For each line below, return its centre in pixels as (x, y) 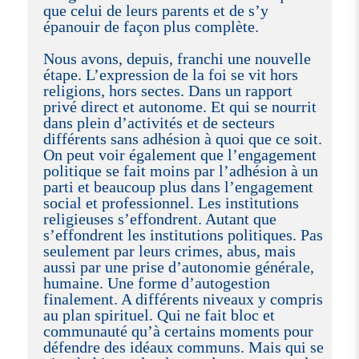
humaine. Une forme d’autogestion (156, 282)
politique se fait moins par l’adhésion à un (180, 170)
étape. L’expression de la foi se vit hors (170, 74)
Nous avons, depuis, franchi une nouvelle (177, 58)
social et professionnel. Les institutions (171, 202)
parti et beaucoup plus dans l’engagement (178, 186)
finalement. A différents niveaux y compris (183, 298)
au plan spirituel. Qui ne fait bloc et (159, 315)
